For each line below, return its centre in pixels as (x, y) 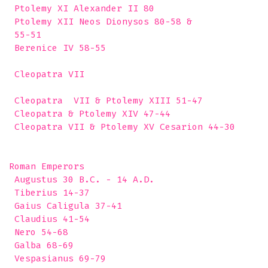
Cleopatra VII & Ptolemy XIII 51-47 (106, 100)
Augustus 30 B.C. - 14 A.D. (82, 179)
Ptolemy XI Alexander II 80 (82, 8)
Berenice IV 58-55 (57, 48)
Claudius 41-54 (49, 219)
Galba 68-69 (41, 245)
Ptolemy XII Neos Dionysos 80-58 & (100, 22)
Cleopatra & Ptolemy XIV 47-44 (90, 114)
